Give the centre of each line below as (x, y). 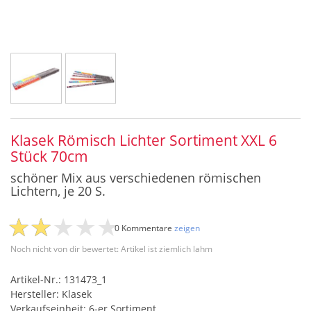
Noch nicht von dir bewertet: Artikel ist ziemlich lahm (111, 249)
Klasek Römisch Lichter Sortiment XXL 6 (144, 140)
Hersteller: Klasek (51, 294)
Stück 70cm (49, 156)
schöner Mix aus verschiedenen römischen (136, 177)
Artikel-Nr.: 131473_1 (59, 279)
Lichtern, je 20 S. (58, 191)
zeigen (187, 228)
